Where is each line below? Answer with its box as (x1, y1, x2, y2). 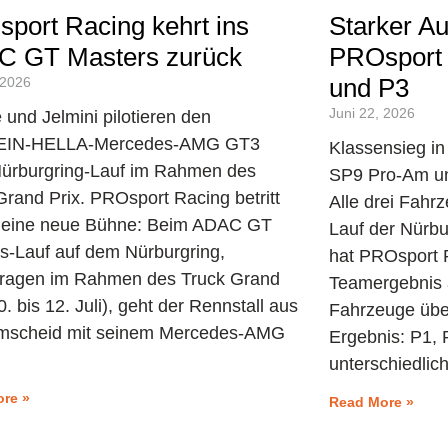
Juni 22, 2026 (328, 104, 415, 121)
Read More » (328, 393, 414, 410)
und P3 (328, 72, 409, 103)
